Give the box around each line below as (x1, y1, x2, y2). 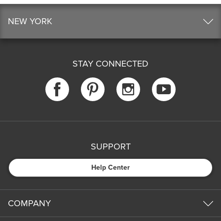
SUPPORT (90, 141, 131, 152)
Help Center (91, 163, 130, 172)
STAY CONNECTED (73, 58, 148, 70)
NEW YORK (8, 16, 52, 27)
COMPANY (8, 197, 51, 209)
